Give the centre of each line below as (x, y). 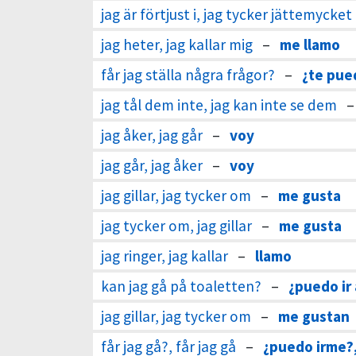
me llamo (310, 44)
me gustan (314, 316)
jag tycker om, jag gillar (176, 226)
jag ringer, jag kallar (164, 256)
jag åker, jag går (152, 135)
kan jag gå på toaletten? (181, 286)
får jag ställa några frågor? (188, 75)
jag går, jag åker (152, 165)
